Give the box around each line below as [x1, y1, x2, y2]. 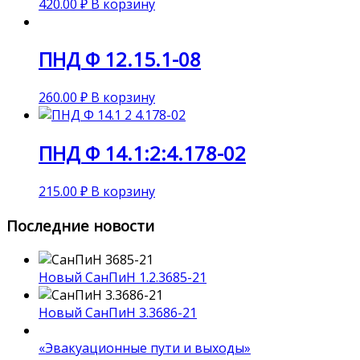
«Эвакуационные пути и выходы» [39, 338, 251, 357]
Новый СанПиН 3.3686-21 [39, 303, 197, 321]
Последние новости [6, 215, 154, 235]
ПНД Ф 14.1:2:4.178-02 [39, 140, 246, 167]
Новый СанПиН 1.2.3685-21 [39, 268, 207, 286]
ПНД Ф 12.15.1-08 [39, 46, 201, 73]
